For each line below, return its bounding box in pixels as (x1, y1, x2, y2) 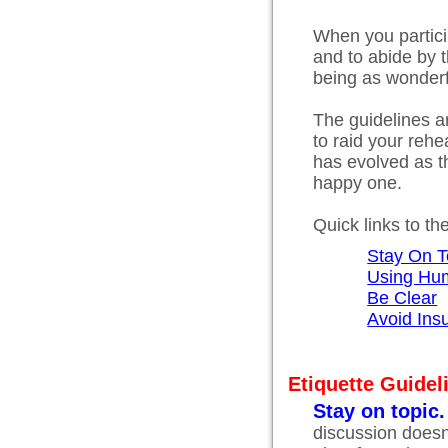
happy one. (313, 173, 402, 193)
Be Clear (367, 288, 438, 308)
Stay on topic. (313, 400, 445, 422)
